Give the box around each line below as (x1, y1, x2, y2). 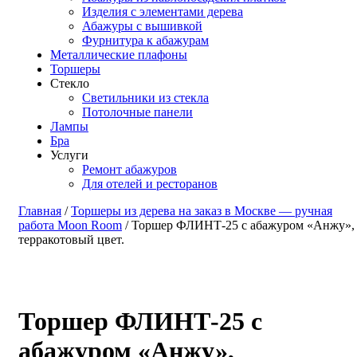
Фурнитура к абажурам (82, 33, 209, 47)
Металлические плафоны (50, 48, 187, 61)
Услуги (50, 148, 88, 162)
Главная (18, 204, 61, 218)
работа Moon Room (18, 218, 122, 232)
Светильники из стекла (82, 91, 209, 104)
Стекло (50, 76, 89, 90)
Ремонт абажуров (82, 163, 177, 176)
